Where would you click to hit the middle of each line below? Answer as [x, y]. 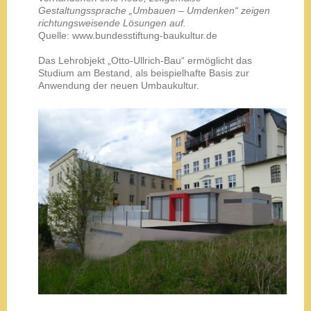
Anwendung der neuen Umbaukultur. [120, 85]
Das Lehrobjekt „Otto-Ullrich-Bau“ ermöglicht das [145, 60]
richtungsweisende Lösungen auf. [112, 23]
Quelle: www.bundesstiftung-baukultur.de [128, 35]
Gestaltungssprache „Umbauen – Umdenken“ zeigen [154, 10]
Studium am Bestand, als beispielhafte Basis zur [144, 73]
